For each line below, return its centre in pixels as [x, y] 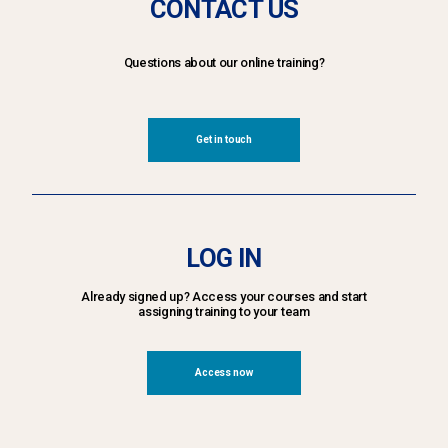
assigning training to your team [224, 311]
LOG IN [224, 257]
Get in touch [224, 139]
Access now [224, 372]
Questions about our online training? [224, 63]
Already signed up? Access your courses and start [224, 296]
